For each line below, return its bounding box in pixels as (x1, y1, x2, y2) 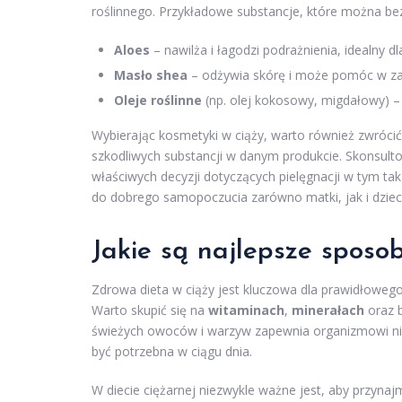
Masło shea (114, 66, 188, 84)
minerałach (292, 301, 364, 319)
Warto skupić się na (92, 301, 208, 319)
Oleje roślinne (114, 92, 202, 109)
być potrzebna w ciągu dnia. (92, 343, 252, 361)
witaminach (208, 301, 284, 319)
